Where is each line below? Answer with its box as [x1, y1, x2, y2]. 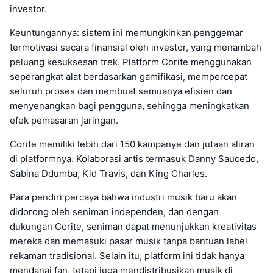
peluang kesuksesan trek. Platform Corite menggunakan [10, 56, 252, 68]
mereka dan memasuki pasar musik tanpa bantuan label [10, 235, 247, 247]
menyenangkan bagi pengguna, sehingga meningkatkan [10, 100, 249, 112]
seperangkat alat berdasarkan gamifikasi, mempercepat [10, 71, 247, 83]
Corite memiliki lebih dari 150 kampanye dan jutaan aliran [10, 138, 255, 151]
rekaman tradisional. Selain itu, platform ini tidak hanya [10, 250, 244, 262]
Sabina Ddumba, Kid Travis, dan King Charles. [10, 168, 207, 180]
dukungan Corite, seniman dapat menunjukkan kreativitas [10, 221, 257, 233]
